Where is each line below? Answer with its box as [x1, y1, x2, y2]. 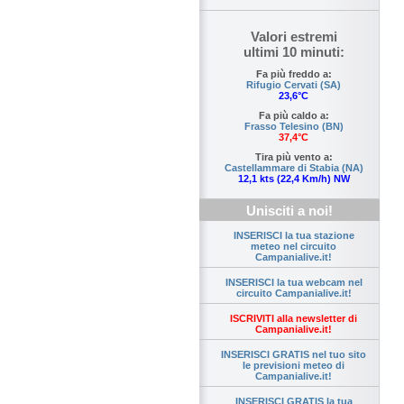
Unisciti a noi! [246, 203, 333, 219]
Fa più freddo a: [255, 69, 332, 80]
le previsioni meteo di [243, 360, 344, 372]
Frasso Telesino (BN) [243, 121, 344, 133]
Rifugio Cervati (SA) [246, 79, 341, 91]
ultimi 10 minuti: [243, 44, 344, 60]
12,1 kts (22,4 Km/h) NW [237, 173, 350, 185]
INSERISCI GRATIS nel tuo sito [221, 349, 366, 361]
